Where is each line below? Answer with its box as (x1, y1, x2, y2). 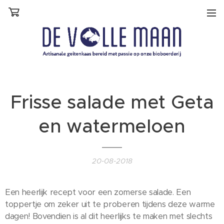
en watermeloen (38, 114, 185, 137)
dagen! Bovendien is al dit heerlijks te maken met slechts (5, 210, 212, 221)
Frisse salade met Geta (10, 90, 214, 113)
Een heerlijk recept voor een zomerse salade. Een (5, 186, 191, 197)
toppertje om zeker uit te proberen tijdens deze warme (5, 198, 215, 209)
